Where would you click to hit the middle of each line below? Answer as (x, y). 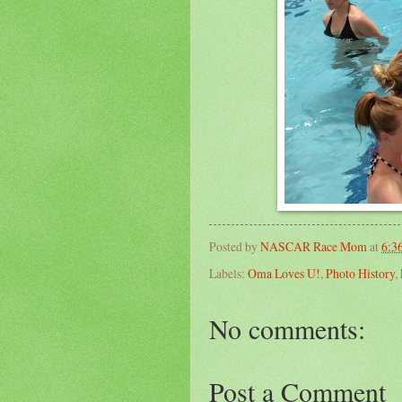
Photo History (360, 273)
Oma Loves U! (284, 273)
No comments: (287, 328)
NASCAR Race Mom (314, 247)
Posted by (235, 247)
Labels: (228, 273)
